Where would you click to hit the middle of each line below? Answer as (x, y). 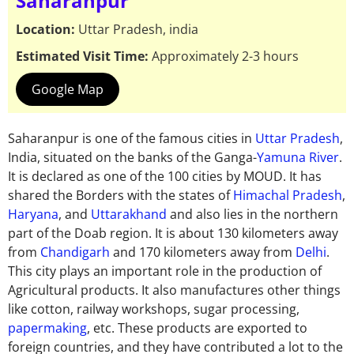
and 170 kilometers (171, 252)
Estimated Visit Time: (82, 56)
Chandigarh (75, 252)
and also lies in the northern (252, 215)
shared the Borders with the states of (121, 196)
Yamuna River (298, 158)
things (320, 290)
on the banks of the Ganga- (175, 158)
